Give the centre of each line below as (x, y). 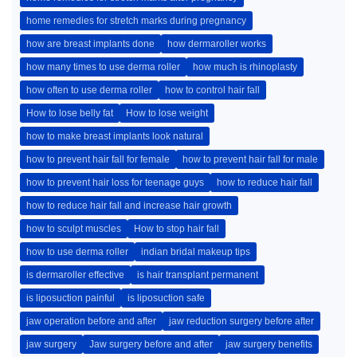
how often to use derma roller (89, 90)
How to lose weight (167, 113)
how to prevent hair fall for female (98, 159)
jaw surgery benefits (269, 344)
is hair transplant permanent (198, 275)
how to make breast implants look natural (115, 136)
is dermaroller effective (75, 275)
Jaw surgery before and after (151, 344)
